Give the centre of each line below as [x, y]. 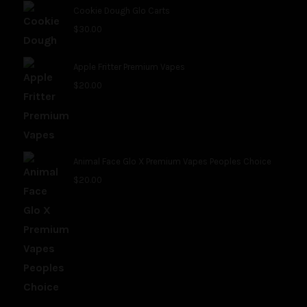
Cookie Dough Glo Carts [122, 11]
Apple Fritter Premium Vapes [129, 67]
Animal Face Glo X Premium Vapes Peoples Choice [172, 162]
